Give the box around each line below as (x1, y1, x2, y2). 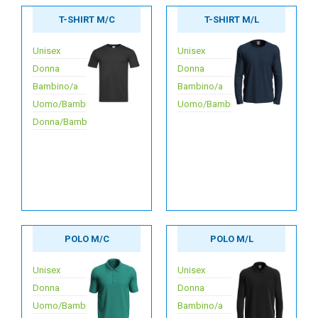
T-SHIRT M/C (58, 14, 115, 25)
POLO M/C (64, 234, 109, 244)
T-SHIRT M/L (204, 14, 259, 25)
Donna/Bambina (33, 116, 99, 127)
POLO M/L (209, 234, 253, 244)
